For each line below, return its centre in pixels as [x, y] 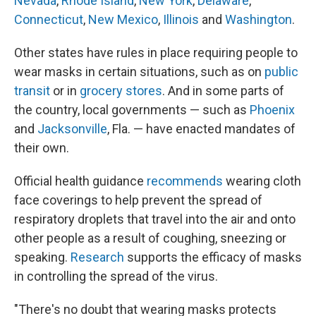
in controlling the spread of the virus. [116, 276]
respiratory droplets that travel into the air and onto [155, 219]
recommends [185, 181]
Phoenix [272, 110]
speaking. [42, 257]
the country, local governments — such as [132, 110]
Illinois [181, 19]
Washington [259, 19]
